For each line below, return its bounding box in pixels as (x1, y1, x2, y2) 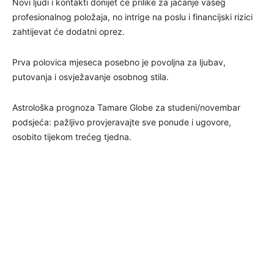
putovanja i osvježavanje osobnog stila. (12, 71, 169, 82)
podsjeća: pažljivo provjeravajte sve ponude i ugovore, (12, 116, 231, 127)
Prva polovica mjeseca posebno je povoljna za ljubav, (12, 56, 226, 67)
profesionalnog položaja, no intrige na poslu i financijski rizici (12, 11, 253, 22)
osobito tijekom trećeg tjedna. (12, 131, 131, 142)
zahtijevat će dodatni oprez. (12, 26, 125, 37)
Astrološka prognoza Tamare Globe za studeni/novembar (12, 102, 240, 113)
